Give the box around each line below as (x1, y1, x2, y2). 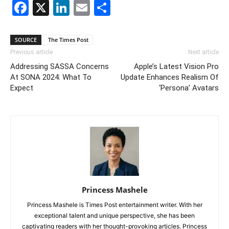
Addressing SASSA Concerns (10, 61, 109, 71)
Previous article (10, 48, 53, 56)
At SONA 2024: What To (10, 72, 91, 82)
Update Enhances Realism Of (121, 72, 219, 82)
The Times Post (48, 35, 88, 43)
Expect (10, 83, 33, 93)
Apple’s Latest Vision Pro (134, 61, 219, 71)
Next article (188, 48, 219, 56)
